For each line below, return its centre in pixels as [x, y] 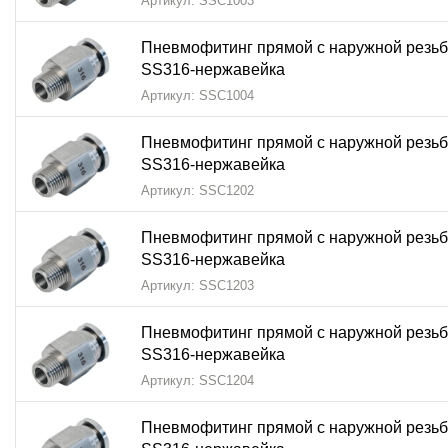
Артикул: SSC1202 [197, 190]
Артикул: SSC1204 [197, 380]
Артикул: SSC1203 [197, 285]
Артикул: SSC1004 [197, 95]
